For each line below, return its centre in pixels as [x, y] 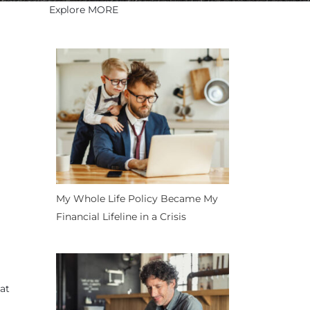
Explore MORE [84, 10]
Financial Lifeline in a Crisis [121, 216]
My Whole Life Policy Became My [137, 198]
